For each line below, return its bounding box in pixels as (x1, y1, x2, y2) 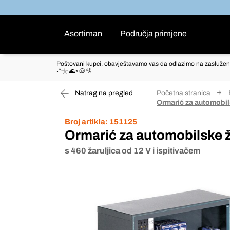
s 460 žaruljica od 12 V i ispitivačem (65, 146, 200, 155)
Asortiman (64, 29, 102, 38)
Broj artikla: (65, 118, 108, 126)
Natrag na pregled (73, 89, 133, 97)
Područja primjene (120, 29, 187, 38)
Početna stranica (157, 89, 210, 97)
